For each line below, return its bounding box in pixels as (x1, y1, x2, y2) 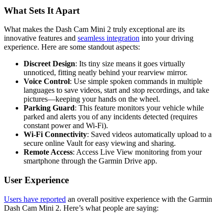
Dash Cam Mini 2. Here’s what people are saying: (4, 203, 159, 212)
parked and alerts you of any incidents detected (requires (24, 112, 197, 121)
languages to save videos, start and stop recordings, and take (24, 86, 209, 95)
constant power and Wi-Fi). (24, 121, 108, 130)
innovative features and (4, 34, 78, 43)
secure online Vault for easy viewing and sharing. (24, 139, 176, 148)
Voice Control (24, 77, 70, 86)
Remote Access (24, 148, 73, 157)
